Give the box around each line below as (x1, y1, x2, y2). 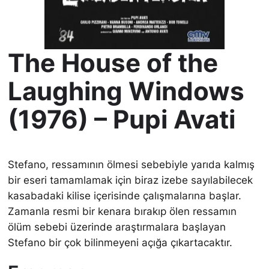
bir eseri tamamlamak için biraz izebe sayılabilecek (8, 174, 253, 186)
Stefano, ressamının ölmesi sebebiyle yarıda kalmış (8, 159, 255, 171)
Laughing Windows (8, 76, 245, 106)
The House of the (8, 48, 219, 78)
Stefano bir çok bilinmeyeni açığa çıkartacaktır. (8, 237, 233, 249)
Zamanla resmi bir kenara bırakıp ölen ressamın (8, 205, 237, 217)
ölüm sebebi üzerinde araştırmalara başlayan (8, 221, 226, 233)
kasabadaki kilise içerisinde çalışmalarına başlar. (8, 190, 242, 202)
